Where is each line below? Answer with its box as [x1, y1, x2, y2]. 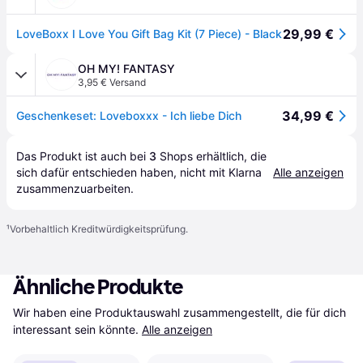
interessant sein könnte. [13, 322, 139, 336]
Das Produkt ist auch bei [16, 149, 149, 163]
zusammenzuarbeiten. [16, 181, 134, 195]
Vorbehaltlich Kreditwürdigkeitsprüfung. [10, 223, 188, 235]
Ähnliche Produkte [13, 275, 183, 300]
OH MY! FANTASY [78, 62, 175, 75]
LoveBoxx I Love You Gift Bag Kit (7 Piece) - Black [16, 27, 282, 41]
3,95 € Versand [78, 76, 146, 88]
